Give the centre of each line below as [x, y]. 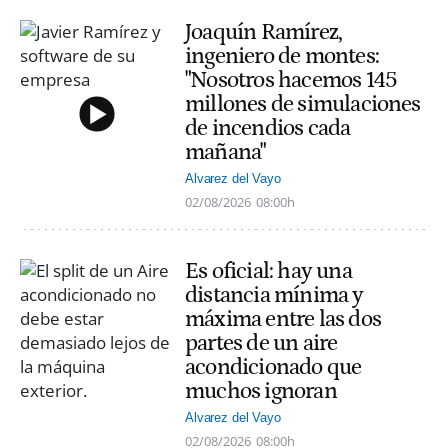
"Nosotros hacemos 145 [291, 79]
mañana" [225, 151]
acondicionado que [273, 366]
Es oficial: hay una [268, 270]
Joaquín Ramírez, [264, 31]
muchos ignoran [261, 390]
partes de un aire [261, 342]
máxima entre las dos [283, 318]
